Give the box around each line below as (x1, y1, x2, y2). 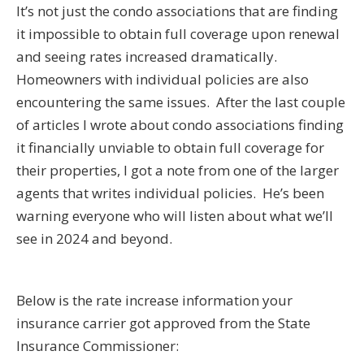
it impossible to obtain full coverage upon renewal (16, 24, 340, 43)
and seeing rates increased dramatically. (16, 46, 280, 66)
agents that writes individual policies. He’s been (16, 183, 324, 202)
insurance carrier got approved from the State (16, 313, 310, 332)
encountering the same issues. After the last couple (16, 92, 345, 111)
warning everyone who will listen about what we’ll (16, 206, 333, 225)
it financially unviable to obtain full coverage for (16, 137, 324, 157)
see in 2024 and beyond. (16, 228, 172, 248)
